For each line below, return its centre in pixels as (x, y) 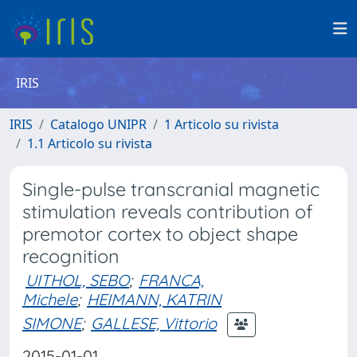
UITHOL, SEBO (77, 280)
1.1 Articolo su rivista (90, 143)
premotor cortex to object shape (160, 234)
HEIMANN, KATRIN (154, 299)
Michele (50, 299)
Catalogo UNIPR (98, 124)
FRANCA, (171, 280)
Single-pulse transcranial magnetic (171, 189)
